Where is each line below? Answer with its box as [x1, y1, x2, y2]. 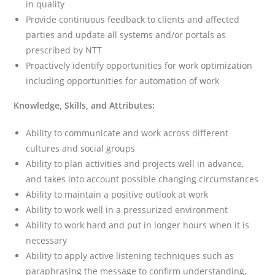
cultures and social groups [26, 142, 136, 154]
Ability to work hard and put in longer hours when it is [26, 219, 250, 231]
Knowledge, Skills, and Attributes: [14, 99, 155, 111]
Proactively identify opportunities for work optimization [26, 59, 253, 71]
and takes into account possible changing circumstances [26, 172, 259, 185]
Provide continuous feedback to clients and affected [26, 13, 240, 25]
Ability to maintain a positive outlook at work [26, 188, 209, 200]
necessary [26, 234, 68, 246]
